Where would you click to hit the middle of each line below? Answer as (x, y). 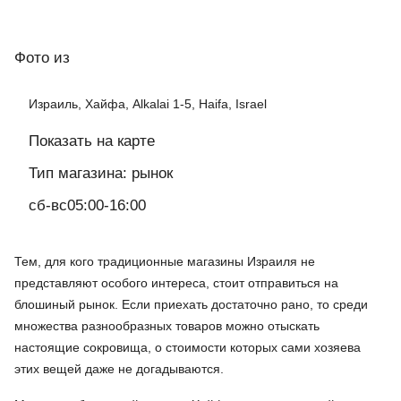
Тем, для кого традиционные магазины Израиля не (165, 262)
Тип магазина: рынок (101, 174)
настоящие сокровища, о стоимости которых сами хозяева (188, 348)
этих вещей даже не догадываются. (119, 369)
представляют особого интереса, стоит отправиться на (176, 283)
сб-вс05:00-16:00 (87, 206)
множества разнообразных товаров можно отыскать (167, 326)
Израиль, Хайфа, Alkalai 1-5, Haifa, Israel (148, 104)
